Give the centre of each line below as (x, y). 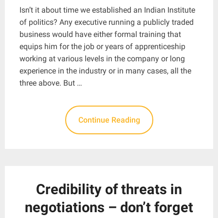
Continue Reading (109, 120)
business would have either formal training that (100, 34)
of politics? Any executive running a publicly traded (107, 22)
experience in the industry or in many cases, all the (105, 71)
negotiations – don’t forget (109, 207)
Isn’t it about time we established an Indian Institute (107, 10)
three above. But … (51, 83)
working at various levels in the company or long (102, 58)
